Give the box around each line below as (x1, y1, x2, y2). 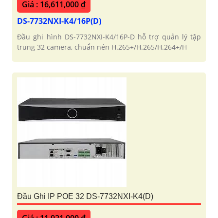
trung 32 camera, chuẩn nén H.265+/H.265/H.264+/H (17, 42, 187, 52)
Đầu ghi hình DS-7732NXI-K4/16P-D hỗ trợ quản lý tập (17, 32, 201, 41)
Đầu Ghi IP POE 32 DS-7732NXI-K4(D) (17, 192, 153, 200)
